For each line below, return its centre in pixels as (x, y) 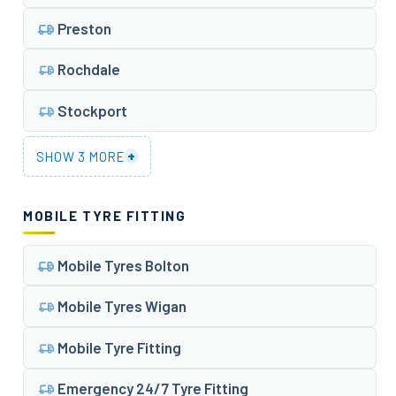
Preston (84, 28)
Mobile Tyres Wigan (122, 306)
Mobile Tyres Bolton (123, 265)
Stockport (92, 110)
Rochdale (88, 69)
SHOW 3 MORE (80, 156)
